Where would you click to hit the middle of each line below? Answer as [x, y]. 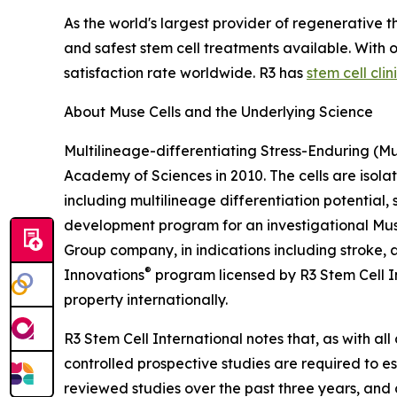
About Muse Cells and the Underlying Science [218, 112]
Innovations [104, 275]
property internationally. [146, 300]
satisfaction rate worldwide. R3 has [185, 73]
